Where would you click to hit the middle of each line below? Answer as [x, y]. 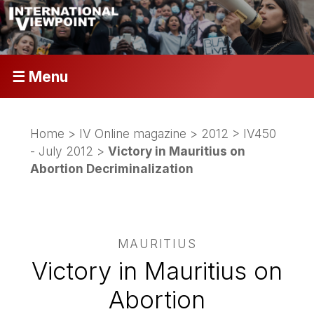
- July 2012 [62, 151]
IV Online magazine [133, 133]
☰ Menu [40, 76]
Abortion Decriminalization [112, 168]
